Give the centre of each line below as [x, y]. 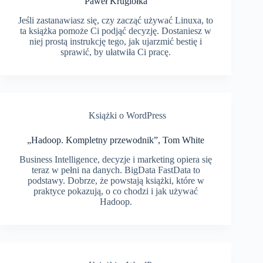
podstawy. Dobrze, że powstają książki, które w [116, 180]
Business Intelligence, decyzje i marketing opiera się [116, 159]
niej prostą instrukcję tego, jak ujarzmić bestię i [116, 41]
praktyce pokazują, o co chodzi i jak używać [116, 191]
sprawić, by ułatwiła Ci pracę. [116, 52]
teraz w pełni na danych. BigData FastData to [116, 170]
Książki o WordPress [128, 115]
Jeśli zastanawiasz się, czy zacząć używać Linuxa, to [116, 20]
